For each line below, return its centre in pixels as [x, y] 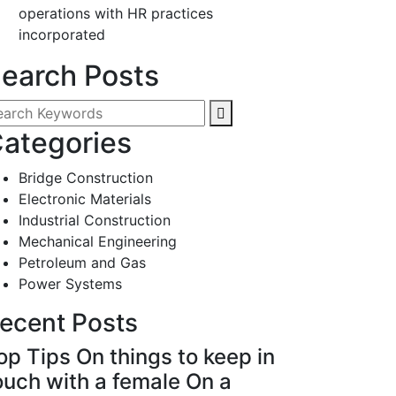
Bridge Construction [86, 178]
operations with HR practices [116, 14]
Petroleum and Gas [82, 263]
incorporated [62, 35]
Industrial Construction [95, 221]
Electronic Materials [85, 199]
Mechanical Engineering [98, 242]
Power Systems [70, 284]
